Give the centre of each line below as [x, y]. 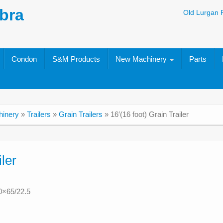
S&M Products [76, 59]
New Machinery [142, 59]
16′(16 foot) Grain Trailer [150, 114]
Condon [24, 59]
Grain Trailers [81, 114]
